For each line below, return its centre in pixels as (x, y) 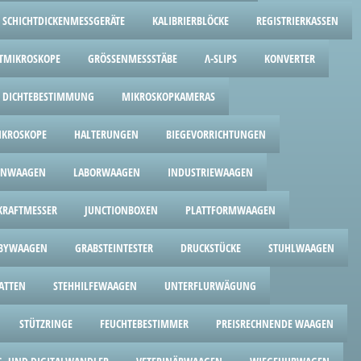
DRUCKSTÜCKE (211, 248)
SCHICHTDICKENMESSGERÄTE (64, 21)
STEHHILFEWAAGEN (95, 286)
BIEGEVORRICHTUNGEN (216, 134)
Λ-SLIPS (221, 58)
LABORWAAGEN (107, 172)
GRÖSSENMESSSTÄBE (130, 58)
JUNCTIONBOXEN (121, 210)
